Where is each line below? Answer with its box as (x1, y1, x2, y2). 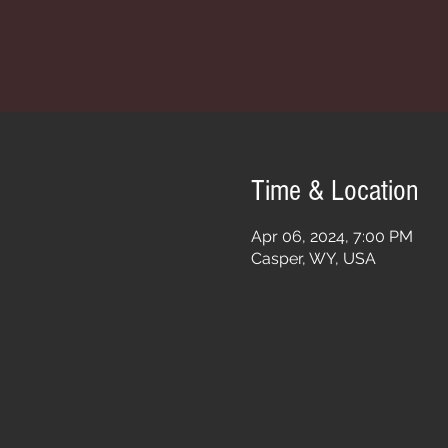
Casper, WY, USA (250, 249, 376, 268)
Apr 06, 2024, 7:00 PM (250, 227, 413, 246)
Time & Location (250, 174, 419, 208)
